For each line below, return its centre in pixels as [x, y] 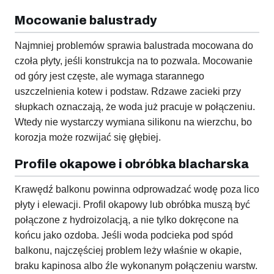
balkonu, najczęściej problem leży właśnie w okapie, [128, 251]
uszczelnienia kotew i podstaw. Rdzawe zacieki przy [128, 92]
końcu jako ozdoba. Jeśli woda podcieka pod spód [124, 235]
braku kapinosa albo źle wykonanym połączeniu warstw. [136, 266]
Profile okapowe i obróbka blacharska [132, 164]
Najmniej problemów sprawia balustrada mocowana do [134, 46]
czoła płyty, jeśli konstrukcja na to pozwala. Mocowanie [134, 61]
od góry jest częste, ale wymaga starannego [109, 76]
